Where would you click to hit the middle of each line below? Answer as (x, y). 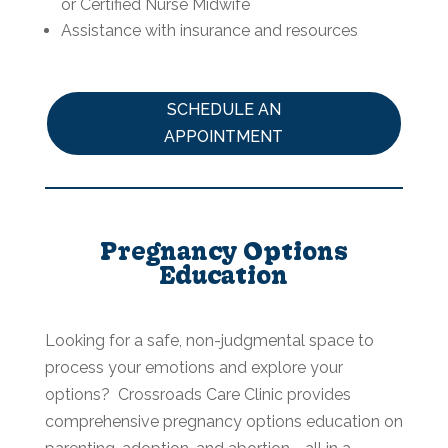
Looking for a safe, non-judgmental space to (209, 341)
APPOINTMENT (224, 137)
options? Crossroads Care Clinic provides (197, 395)
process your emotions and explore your (193, 368)
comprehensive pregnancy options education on (223, 422)
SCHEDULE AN (223, 110)
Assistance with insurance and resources (209, 30)
